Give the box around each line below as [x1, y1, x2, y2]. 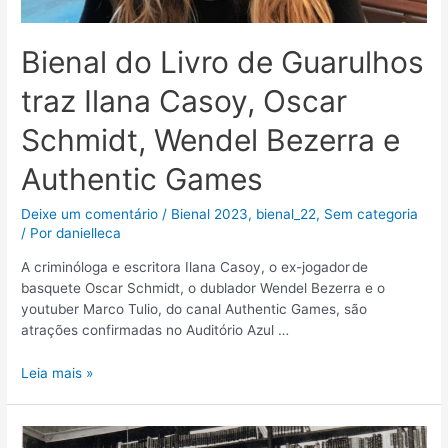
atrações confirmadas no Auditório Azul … [21, 322, 290, 338]
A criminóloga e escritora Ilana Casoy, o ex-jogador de [21, 259, 369, 275]
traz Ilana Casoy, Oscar [21, 83, 348, 120]
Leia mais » [21, 364, 94, 381]
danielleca [56, 225, 122, 242]
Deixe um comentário [21, 206, 159, 223]
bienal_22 [256, 206, 317, 223]
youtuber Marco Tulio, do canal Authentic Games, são [21, 301, 368, 317]
